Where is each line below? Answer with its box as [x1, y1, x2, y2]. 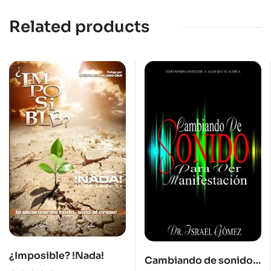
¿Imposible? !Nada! [9, 249, 104, 262]
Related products [9, 17, 149, 38]
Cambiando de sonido [145, 254, 253, 267]
